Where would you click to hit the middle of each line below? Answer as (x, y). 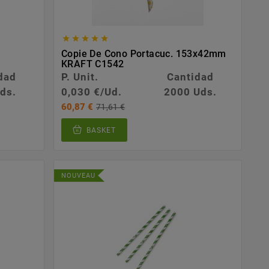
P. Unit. (80, 77)
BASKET (101, 130)
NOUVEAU (79, 175)
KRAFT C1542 (93, 64)
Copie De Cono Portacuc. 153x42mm (144, 54)
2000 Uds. (190, 92)
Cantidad (190, 77)
